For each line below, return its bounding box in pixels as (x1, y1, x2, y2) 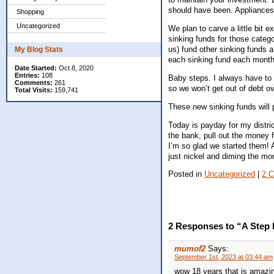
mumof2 (174, 244, 206, 254)
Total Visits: (15, 86, 53, 94)
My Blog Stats (15, 45, 63, 54)
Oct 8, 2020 (57, 64, 94, 72)
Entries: (15, 72, 40, 79)
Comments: (15, 79, 53, 86)
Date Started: (15, 64, 57, 72)
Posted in (168, 169, 204, 179)
